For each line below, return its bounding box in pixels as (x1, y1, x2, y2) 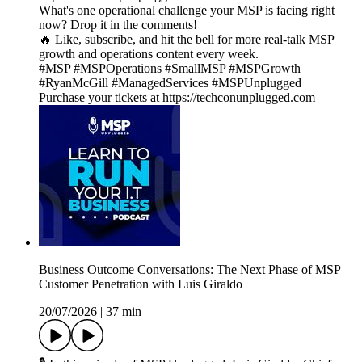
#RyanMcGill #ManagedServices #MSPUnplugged (39, 76, 301, 90)
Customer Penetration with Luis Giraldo (39, 277, 242, 292)
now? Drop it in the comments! (39, 18, 197, 32)
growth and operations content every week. (39, 47, 259, 61)
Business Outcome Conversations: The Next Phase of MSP (39, 263, 340, 277)
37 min (106, 305, 141, 319)
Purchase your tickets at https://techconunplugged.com (39, 90, 315, 105)
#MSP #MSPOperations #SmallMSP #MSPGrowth (39, 61, 301, 76)
